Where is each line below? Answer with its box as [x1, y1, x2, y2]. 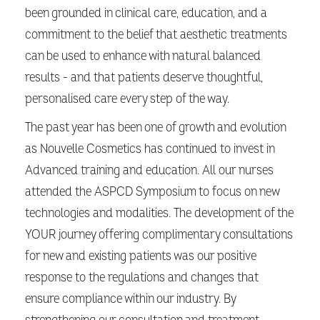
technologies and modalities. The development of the [25, 205, 294, 221]
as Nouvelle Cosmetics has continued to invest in [25, 141, 274, 157]
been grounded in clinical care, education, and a [25, 5, 267, 21]
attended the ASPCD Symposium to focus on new [25, 184, 279, 200]
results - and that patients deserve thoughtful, [25, 69, 263, 86]
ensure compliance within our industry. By [25, 291, 236, 307]
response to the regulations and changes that [25, 269, 259, 286]
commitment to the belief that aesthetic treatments [25, 26, 287, 43]
